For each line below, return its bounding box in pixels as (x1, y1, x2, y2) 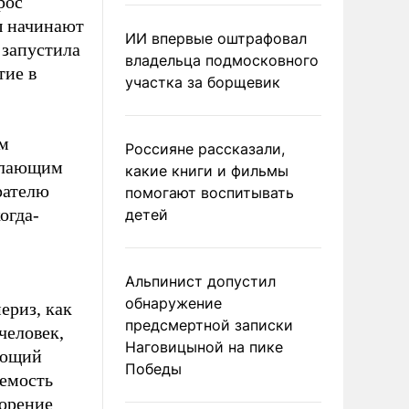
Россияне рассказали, (125, 140, 285, 158)
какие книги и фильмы (125, 162, 288, 180)
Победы (125, 360, 182, 378)
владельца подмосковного (125, 51, 319, 69)
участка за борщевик (125, 73, 280, 91)
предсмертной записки (125, 316, 293, 334)
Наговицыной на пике (125, 338, 283, 356)
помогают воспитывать (125, 184, 294, 202)
